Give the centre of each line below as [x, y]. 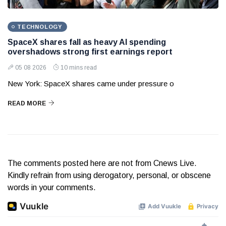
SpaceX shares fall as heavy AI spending [87, 42]
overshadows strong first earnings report [90, 52]
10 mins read [79, 68]
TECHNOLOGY [40, 27]
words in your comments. [52, 188]
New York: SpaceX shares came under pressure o [91, 84]
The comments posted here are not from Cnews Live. [102, 163]
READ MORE [27, 104]
